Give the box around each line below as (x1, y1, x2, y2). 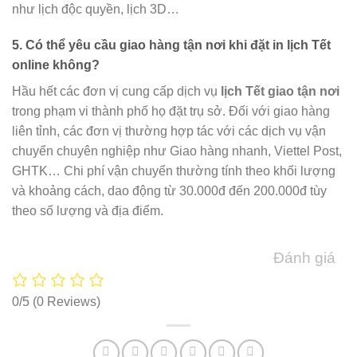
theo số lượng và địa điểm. (12, 204, 163, 218)
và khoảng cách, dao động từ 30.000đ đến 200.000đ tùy (12, 184, 327, 198)
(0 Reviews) (33, 294, 100, 308)
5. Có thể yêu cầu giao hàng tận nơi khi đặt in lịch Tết (12, 38, 331, 53)
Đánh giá (273, 249, 335, 267)
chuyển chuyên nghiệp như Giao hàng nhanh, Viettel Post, (12, 144, 342, 159)
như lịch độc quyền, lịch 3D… (12, 2, 179, 16)
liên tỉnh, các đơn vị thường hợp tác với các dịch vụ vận (12, 124, 326, 139)
